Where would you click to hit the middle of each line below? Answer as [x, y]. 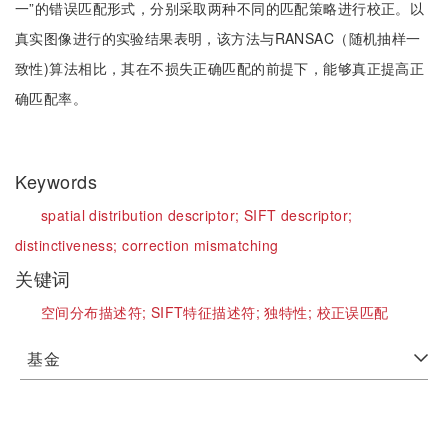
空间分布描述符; [96, 312]
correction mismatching [200, 245]
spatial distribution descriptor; [142, 215]
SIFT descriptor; [298, 215]
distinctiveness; [69, 245]
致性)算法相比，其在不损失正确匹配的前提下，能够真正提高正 [220, 68]
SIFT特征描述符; [207, 312]
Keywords [59, 181]
